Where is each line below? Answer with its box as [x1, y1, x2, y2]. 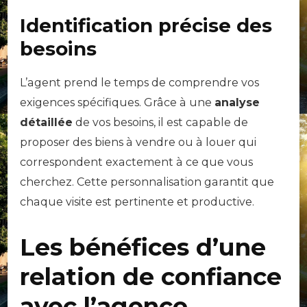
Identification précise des [20, 13, 272, 37]
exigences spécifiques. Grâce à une [20, 95, 214, 109]
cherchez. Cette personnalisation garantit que [20, 175, 274, 188]
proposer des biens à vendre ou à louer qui [20, 135, 256, 149]
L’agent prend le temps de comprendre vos [20, 75, 259, 89]
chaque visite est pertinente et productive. [20, 195, 254, 208]
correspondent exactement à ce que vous [20, 155, 253, 169]
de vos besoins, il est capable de [73, 115, 248, 129]
